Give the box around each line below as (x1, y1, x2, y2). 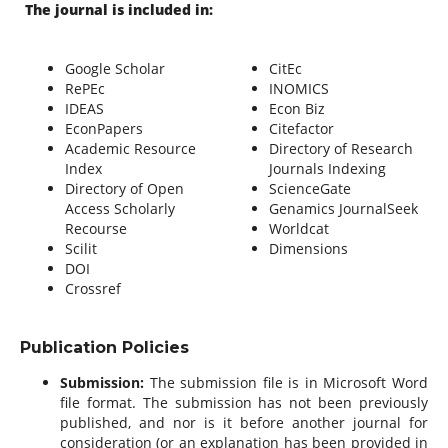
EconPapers (64, 118, 147, 138)
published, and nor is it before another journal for (59, 412, 429, 432)
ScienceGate (268, 178, 351, 198)
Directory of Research (268, 138, 413, 158)
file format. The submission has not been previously (59, 392, 429, 412)
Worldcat (268, 218, 329, 238)
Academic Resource (64, 138, 196, 158)
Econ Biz (268, 98, 329, 118)
